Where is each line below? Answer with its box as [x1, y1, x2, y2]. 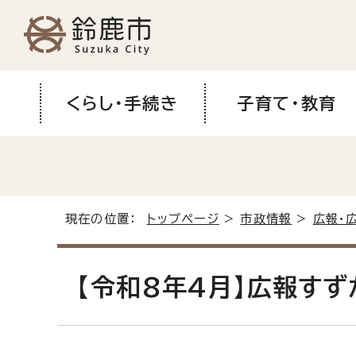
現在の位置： [65, 212, 147, 225]
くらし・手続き [66, 94, 179, 112]
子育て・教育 [237, 94, 337, 112]
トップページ [146, 212, 219, 225]
